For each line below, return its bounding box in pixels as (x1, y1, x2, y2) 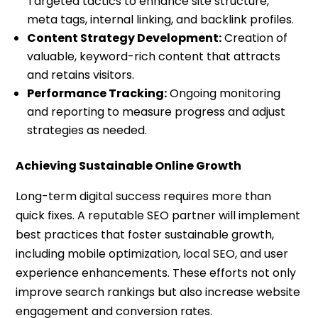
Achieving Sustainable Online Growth (16, 158, 242, 175)
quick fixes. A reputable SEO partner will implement (16, 207, 301, 224)
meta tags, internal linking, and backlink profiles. (27, 11, 295, 28)
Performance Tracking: (27, 85, 168, 102)
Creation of (221, 30, 288, 47)
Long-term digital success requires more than (16, 188, 272, 205)
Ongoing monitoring (167, 85, 281, 102)
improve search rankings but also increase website (16, 284, 301, 301)
